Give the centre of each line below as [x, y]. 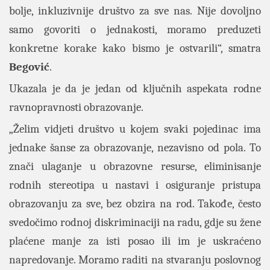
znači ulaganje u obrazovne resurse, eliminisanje [135, 166]
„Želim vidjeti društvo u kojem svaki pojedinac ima [135, 129]
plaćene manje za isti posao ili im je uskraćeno [135, 241]
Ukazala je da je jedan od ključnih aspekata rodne [135, 89]
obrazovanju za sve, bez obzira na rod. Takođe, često [135, 204]
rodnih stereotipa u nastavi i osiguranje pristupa [135, 185]
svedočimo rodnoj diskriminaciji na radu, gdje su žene [135, 222]
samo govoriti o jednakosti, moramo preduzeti [135, 30]
